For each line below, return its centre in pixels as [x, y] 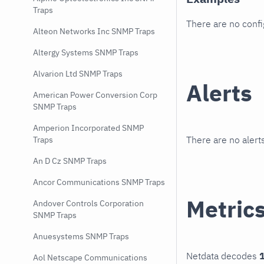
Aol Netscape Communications [90, 258]
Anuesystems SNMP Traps [81, 236]
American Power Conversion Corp [95, 95]
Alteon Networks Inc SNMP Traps [94, 31]
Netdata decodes [223, 255]
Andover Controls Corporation [88, 203]
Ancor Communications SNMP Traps [99, 182]
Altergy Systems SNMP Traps [86, 52]
